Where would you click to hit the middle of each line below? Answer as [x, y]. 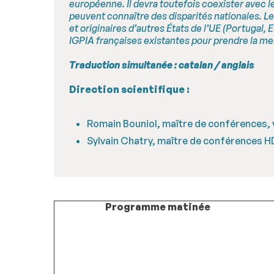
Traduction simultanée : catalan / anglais [162, 65]
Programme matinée [157, 206]
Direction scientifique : [129, 90]
